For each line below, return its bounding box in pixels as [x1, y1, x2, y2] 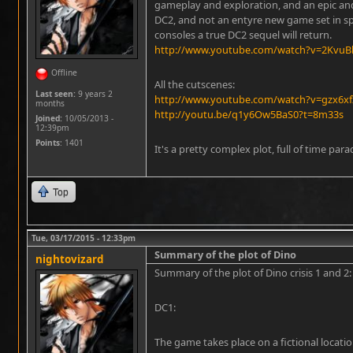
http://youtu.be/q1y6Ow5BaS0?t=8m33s [154, 107, 344, 121]
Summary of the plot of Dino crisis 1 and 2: [154, 266, 351, 280]
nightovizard [35, 252, 104, 266]
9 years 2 [76, 88, 113, 99]
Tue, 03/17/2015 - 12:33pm [32, 232, 136, 243]
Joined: [35, 113, 62, 124]
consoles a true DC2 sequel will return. [154, 28, 332, 42]
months [35, 98, 65, 109]
